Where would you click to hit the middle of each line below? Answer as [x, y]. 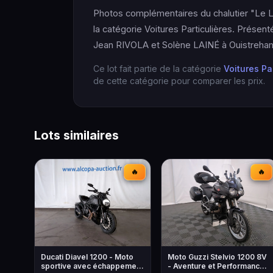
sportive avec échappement [92, 266]
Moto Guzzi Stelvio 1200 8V [217, 257]
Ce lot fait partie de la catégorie [158, 69]
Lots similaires [76, 135]
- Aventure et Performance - [219, 266]
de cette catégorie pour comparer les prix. [179, 81]
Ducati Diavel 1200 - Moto [87, 257]
